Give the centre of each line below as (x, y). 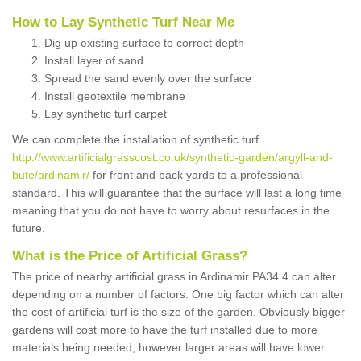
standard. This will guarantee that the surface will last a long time (177, 193)
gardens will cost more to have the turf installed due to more (165, 330)
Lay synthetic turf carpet (106, 114)
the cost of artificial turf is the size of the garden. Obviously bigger (178, 312)
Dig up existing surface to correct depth (144, 43)
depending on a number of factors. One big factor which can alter (178, 295)
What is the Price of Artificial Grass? (130, 256)
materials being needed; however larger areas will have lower (168, 348)
